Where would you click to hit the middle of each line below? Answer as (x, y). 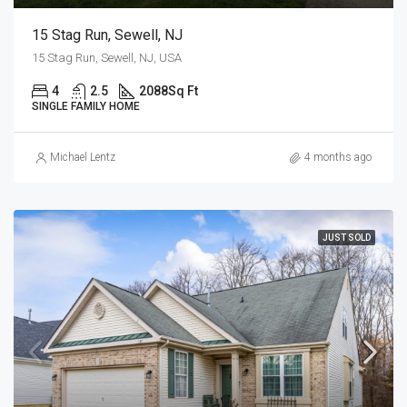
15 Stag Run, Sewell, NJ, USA (107, 58)
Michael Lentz (83, 158)
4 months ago (338, 158)
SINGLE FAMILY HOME (86, 107)
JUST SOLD (347, 238)
